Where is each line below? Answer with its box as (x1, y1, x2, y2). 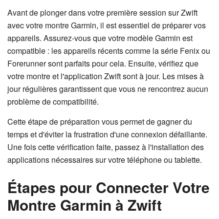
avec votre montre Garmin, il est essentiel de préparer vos (7, 20, 206, 31)
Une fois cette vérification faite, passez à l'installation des (7, 141, 204, 153)
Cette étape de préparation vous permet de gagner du (7, 116, 192, 127)
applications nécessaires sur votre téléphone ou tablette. (7, 154, 202, 165)
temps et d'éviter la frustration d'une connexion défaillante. (7, 129, 207, 140)
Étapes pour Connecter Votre (7, 176, 210, 197)
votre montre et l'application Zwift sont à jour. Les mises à (7, 70, 204, 82)
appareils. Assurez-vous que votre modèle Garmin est (7, 32, 193, 44)
